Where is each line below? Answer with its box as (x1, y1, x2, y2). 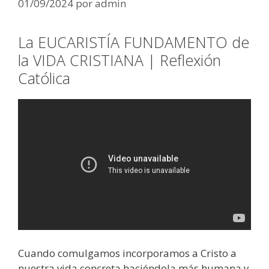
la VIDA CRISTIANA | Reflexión (18, 50, 221, 71)
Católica (18, 68, 70, 89)
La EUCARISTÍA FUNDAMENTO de (18, 32, 249, 53)
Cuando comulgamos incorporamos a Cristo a (18, 246, 237, 261)
